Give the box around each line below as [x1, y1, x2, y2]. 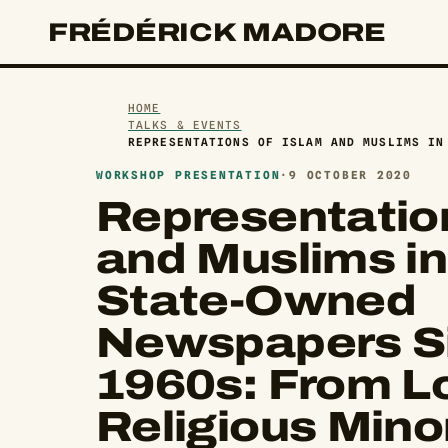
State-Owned [96, 278, 417, 324]
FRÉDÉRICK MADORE [48, 18, 386, 46]
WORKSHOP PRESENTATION [96, 168, 281, 182]
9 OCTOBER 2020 [289, 168, 413, 182]
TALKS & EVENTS [128, 118, 242, 132]
